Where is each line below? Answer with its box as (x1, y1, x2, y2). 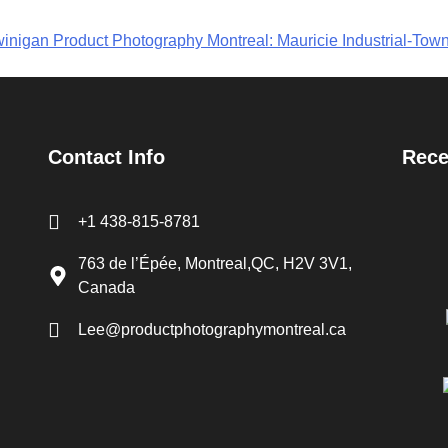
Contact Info (47, 145, 165, 168)
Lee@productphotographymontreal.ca (77, 320, 346, 338)
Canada (77, 278, 135, 296)
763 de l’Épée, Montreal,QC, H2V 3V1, (77, 254, 352, 272)
